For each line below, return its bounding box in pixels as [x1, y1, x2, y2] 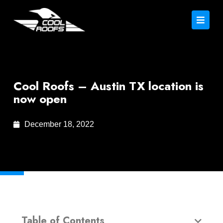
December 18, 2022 [24, 120, 95, 128]
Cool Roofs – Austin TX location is [13, 77, 204, 95]
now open [13, 90, 67, 108]
